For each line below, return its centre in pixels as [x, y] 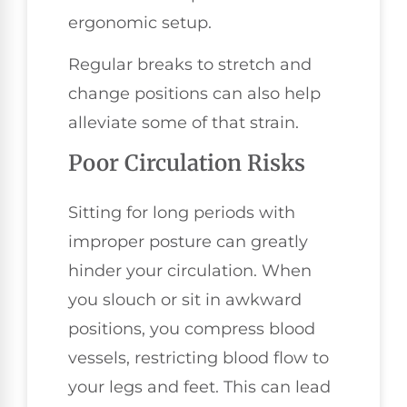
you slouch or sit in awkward [185, 299]
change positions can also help [194, 94]
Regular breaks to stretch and [190, 65]
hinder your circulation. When [190, 270]
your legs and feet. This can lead [199, 387]
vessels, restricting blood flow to [199, 357]
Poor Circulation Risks [187, 163]
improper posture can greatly [188, 241]
